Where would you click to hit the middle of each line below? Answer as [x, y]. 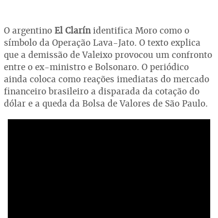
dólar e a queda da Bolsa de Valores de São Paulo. [106, 103]
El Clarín [73, 30]
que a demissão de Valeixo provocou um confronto [108, 54]
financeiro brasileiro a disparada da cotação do [102, 91]
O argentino [29, 30]
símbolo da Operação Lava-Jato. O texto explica [102, 42]
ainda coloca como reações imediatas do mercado [107, 79]
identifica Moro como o [140, 30]
